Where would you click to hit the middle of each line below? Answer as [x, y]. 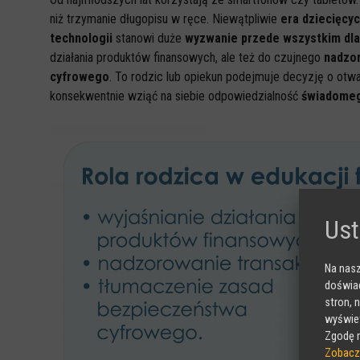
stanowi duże [149, 38]
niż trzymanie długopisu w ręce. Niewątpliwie [164, 19]
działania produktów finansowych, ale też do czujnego [187, 57]
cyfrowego [80, 77]
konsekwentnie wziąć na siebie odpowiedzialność [174, 96]
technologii [81, 38]
